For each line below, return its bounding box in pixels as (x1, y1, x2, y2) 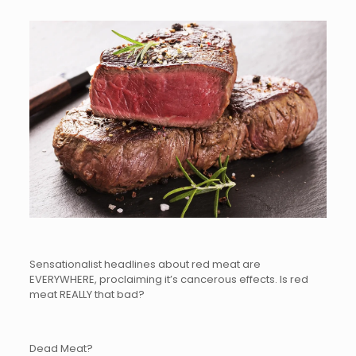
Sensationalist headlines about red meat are (29, 257, 261, 273)
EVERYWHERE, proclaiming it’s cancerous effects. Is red (29, 272, 308, 288)
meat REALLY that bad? (29, 287, 145, 303)
